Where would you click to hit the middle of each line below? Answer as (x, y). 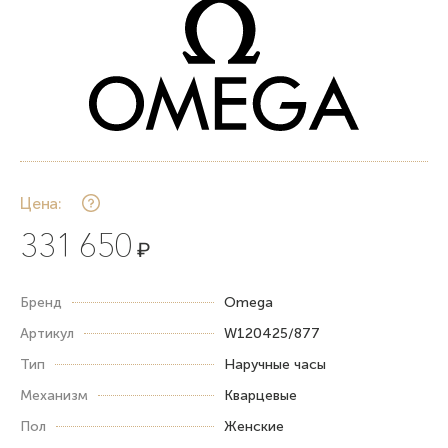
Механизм (54, 395)
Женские (254, 426)
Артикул (47, 333)
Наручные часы (275, 364)
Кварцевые (260, 395)
